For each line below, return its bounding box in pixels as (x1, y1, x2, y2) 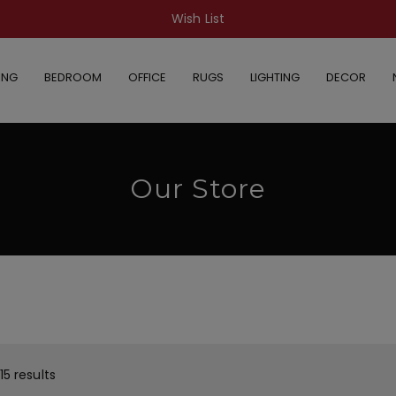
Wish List (171, 10, 225, 27)
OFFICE (127, 69, 166, 86)
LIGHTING (249, 69, 300, 86)
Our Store (130, 171, 266, 205)
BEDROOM (43, 69, 102, 86)
